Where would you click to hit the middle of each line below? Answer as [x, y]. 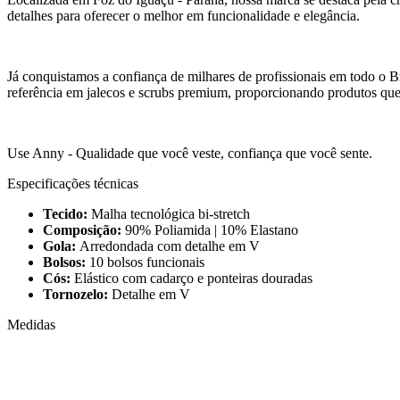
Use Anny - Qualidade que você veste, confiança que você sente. [190, 154]
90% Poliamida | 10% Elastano [212, 230]
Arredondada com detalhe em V [170, 246]
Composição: [84, 230]
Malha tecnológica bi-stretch [171, 214]
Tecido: [67, 214]
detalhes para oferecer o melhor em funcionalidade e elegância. [183, 16]
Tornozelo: [77, 295]
